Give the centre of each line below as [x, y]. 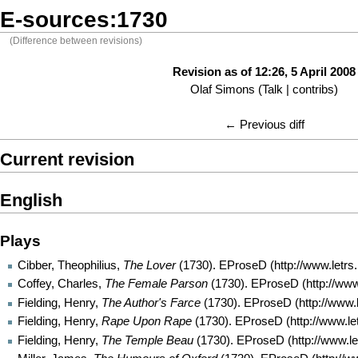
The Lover [149, 265]
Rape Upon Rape [147, 322]
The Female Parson [156, 284]
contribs [313, 90]
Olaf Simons [223, 90]
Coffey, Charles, [61, 284]
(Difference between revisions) [76, 41]
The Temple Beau [147, 340]
